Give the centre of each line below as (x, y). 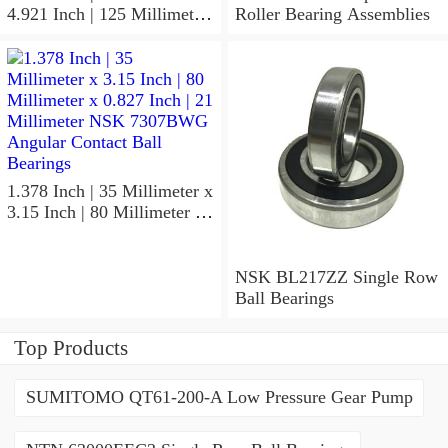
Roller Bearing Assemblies (332, 14)
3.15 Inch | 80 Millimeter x (105, 212)
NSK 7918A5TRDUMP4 (98, 56)
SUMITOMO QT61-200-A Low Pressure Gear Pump (219, 397)
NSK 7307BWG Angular (69, 254)
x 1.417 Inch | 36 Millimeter (110, 35)
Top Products (71, 347)
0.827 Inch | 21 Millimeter (103, 233)
